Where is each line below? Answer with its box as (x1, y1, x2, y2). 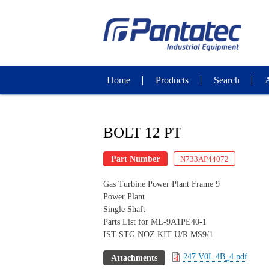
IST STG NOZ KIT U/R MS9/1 (103, 229, 213, 239)
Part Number (111, 154, 160, 163)
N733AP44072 (180, 154, 229, 163)
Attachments (111, 253, 157, 263)
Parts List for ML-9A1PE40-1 (103, 217, 207, 226)
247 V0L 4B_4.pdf (183, 252, 247, 262)
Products (156, 74, 189, 86)
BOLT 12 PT (103, 124, 181, 141)
